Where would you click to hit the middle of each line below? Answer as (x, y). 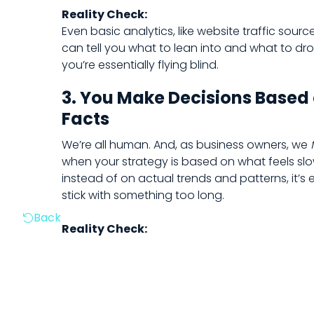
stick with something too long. (143, 195)
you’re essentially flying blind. (140, 65)
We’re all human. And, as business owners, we (186, 145)
